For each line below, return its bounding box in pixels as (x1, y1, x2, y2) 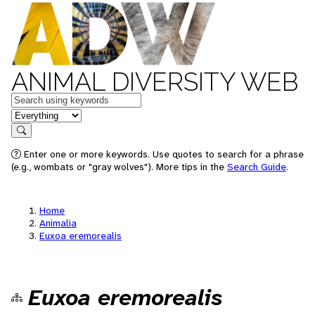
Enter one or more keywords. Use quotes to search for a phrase (21, 148, 304, 160)
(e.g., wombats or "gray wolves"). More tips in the (11, 160, 227, 173)
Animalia (39, 217, 77, 229)
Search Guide (227, 160, 286, 173)
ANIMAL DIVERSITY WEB (11, 67, 298, 96)
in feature (11, 107, 57, 122)
